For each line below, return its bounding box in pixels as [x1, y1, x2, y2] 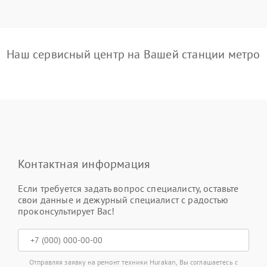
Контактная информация [18, 156, 151, 172]
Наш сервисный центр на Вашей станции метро [7, 46, 260, 62]
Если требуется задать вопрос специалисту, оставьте [18, 182, 239, 194]
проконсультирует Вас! [18, 204, 115, 217]
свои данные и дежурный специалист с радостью [18, 193, 229, 206]
